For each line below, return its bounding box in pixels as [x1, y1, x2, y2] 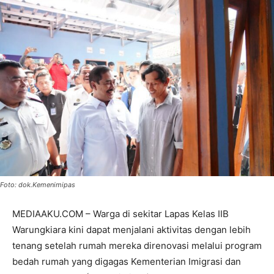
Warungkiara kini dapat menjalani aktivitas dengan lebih [12, 223, 251, 235]
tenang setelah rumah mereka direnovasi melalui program [12, 239, 262, 251]
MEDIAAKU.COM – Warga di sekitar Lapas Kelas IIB [12, 207, 229, 220]
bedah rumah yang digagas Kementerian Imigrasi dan [12, 255, 241, 267]
